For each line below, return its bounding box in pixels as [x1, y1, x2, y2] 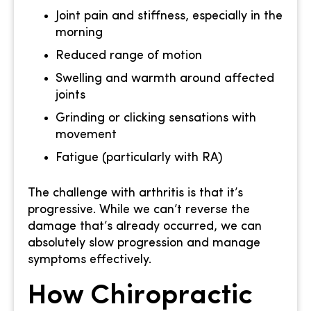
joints [56, 89, 85, 103]
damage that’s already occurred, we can [28, 220, 262, 234]
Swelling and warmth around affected [56, 72, 274, 86]
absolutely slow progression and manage [28, 237, 260, 251]
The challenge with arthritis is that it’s [28, 187, 243, 201]
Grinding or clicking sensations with [56, 112, 256, 126]
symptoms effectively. [28, 253, 151, 267]
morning [56, 26, 103, 40]
